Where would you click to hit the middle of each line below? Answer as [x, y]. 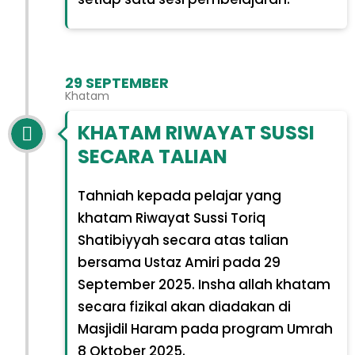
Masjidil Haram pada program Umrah [205, 328]
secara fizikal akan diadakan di [184, 306]
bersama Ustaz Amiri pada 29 [179, 262]
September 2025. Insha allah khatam [204, 284]
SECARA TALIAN [152, 156]
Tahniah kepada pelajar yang [179, 195]
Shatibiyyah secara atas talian [183, 240]
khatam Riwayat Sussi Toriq [171, 218]
